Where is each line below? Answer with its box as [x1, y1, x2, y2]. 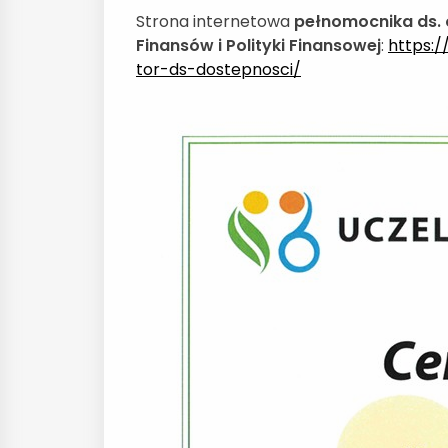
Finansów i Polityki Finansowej [136, 33, 381, 57]
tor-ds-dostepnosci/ [136, 57, 301, 81]
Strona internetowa [136, 9, 294, 33]
